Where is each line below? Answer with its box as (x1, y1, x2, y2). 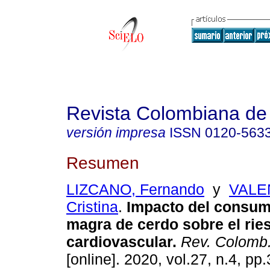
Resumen (66, 152, 139, 172)
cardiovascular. (66, 233, 177, 251)
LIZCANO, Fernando (66, 181, 204, 198)
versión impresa (66, 125, 166, 140)
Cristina (66, 198, 118, 216)
